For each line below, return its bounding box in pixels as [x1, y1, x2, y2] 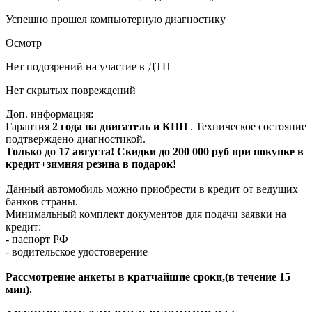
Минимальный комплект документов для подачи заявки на [6, 208, 286, 220]
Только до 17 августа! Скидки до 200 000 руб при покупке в [6, 145, 304, 157]
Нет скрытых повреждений [6, 84, 136, 96]
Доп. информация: [6, 107, 93, 120]
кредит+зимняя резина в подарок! [6, 157, 176, 170]
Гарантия [6, 120, 52, 132]
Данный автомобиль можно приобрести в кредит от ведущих [6, 182, 298, 195]
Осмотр [6, 36, 42, 49]
